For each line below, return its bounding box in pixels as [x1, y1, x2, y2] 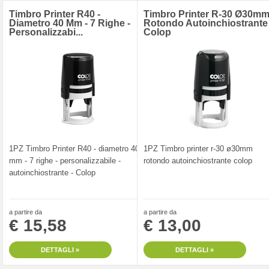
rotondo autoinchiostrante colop [144, 156, 252, 165]
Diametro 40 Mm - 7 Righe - [9, 17, 130, 28]
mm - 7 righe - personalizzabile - [9, 156, 121, 165]
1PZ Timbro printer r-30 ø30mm [144, 144, 253, 153]
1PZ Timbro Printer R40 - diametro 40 [9, 144, 139, 153]
